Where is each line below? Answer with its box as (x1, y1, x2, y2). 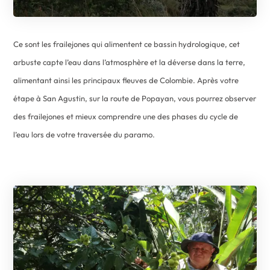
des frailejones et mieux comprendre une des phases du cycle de (13, 111, 239, 121)
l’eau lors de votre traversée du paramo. (13, 129, 155, 139)
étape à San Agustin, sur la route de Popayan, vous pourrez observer (13, 93, 257, 103)
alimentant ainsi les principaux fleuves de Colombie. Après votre (13, 75, 239, 85)
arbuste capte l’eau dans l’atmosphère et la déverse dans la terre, (13, 57, 246, 67)
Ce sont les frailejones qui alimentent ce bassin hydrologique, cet (13, 39, 240, 49)
